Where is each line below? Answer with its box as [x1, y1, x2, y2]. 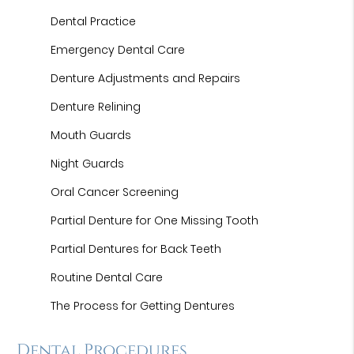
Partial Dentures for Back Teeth [51, 241, 222, 257]
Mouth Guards [51, 127, 132, 143]
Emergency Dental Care [51, 42, 186, 58]
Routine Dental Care [51, 269, 164, 285]
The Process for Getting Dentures [51, 298, 235, 314]
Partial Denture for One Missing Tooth [51, 213, 259, 228]
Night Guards [51, 156, 125, 171]
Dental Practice [51, 13, 137, 29]
